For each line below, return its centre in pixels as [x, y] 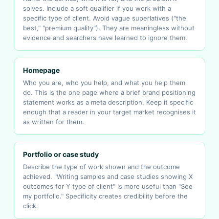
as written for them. [54, 122]
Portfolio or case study [61, 154]
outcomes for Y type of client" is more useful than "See [108, 186]
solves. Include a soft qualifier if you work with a [97, 8]
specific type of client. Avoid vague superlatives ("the [105, 18]
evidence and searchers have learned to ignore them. [105, 38]
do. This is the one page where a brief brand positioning [109, 92]
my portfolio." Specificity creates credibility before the [105, 196]
